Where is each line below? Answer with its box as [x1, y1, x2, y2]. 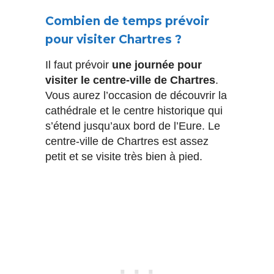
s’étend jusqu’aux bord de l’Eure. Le [45, 120, 220, 133]
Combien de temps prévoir [45, 14, 209, 29]
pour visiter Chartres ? [45, 32, 182, 47]
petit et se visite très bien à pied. [45, 150, 202, 163]
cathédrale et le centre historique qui [45, 105, 223, 117]
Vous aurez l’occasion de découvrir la [45, 89, 227, 102]
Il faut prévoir [45, 59, 109, 72]
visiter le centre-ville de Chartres [45, 74, 215, 87]
